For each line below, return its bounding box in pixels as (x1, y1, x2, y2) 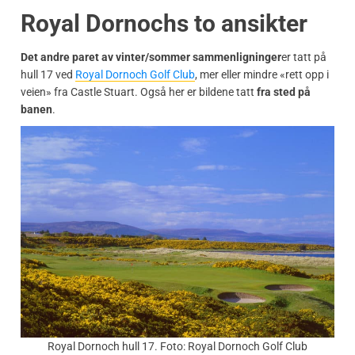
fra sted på (257, 85, 311, 98)
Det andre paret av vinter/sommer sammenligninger (21, 50, 281, 63)
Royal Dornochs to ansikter (21, 9, 307, 37)
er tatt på (281, 50, 326, 63)
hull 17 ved (21, 67, 75, 81)
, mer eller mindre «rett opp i (195, 67, 329, 81)
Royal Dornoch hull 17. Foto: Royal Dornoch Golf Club (48, 339, 307, 353)
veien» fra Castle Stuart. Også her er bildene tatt (21, 85, 257, 98)
